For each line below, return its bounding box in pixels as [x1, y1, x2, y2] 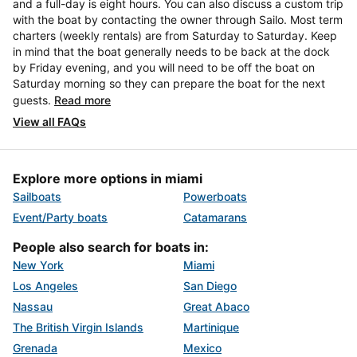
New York [13, 258, 64, 273]
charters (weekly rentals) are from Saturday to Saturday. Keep [13, 29, 337, 43]
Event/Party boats [13, 210, 108, 225]
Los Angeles [13, 279, 78, 293]
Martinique [183, 320, 239, 335]
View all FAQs [13, 115, 86, 129]
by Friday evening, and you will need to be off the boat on [13, 61, 315, 75]
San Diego [183, 279, 237, 293]
